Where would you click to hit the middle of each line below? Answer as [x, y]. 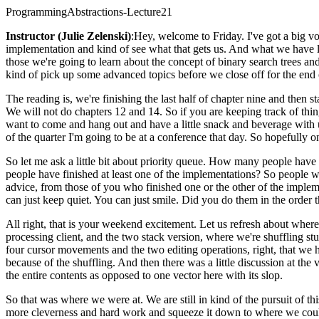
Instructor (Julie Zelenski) [68, 36]
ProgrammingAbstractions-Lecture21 [89, 12]
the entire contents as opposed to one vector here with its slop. [144, 275]
